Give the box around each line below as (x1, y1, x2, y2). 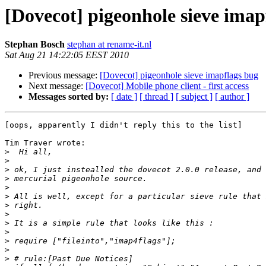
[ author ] (215, 91, 249, 102)
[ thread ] (140, 91, 173, 102)
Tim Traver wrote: (5, 138, 85, 148)
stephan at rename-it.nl (67, 39, 151, 50)
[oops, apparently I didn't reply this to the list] (5, 121, 242, 130)
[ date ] (111, 91, 137, 102)
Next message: (28, 81, 85, 91)
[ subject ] (176, 91, 213, 102)
